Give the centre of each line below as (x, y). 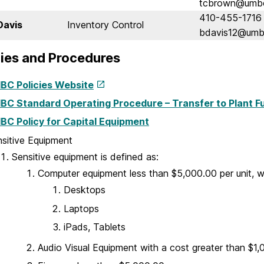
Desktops (85, 190)
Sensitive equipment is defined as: (85, 156)
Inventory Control (105, 25)
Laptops (81, 208)
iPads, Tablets (95, 227)
